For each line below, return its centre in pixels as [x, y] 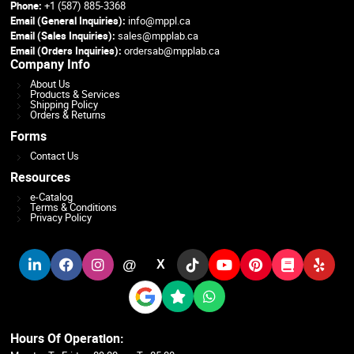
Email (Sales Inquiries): [64, 36]
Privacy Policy [61, 217]
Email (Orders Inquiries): [66, 51]
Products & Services [75, 94]
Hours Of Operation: [68, 338]
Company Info [51, 64]
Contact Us [55, 156]
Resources [41, 177]
